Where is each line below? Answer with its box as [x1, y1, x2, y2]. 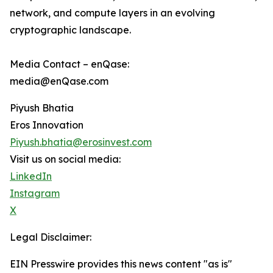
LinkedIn [10, 170, 52, 183]
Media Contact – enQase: [10, 58, 129, 71]
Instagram [10, 187, 60, 200]
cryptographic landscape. [10, 24, 131, 37]
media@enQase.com [10, 75, 108, 88]
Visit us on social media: [10, 153, 121, 166]
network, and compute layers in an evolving [10, 7, 215, 19]
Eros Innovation [10, 119, 83, 132]
